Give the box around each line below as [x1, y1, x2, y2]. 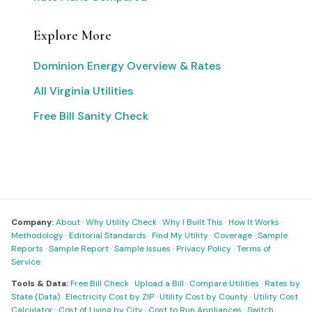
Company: [11, 217, 54, 228]
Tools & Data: [11, 278, 68, 289]
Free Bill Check [70, 278, 129, 289]
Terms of [237, 243, 271, 254]
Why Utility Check [86, 217, 157, 228]
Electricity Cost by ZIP [65, 291, 154, 302]
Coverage [214, 230, 252, 241]
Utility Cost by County [159, 291, 248, 302]
